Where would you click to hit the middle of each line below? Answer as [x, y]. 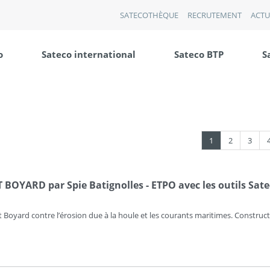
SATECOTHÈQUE [149, 15]
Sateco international [89, 54]
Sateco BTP [199, 54]
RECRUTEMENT [214, 15]
